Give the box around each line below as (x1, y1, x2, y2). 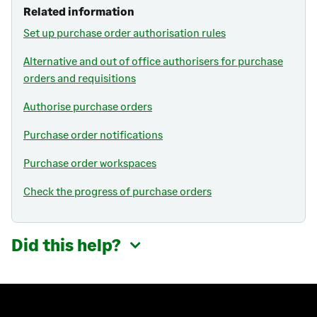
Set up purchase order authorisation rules (23, 25, 226, 39)
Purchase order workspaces (23, 155, 156, 169)
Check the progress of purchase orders (23, 183, 212, 197)
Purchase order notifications (23, 127, 163, 141)
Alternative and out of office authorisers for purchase (23, 53, 283, 67)
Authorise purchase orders (23, 98, 152, 113)
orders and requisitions (23, 70, 136, 84)
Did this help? (11, 234, 121, 255)
